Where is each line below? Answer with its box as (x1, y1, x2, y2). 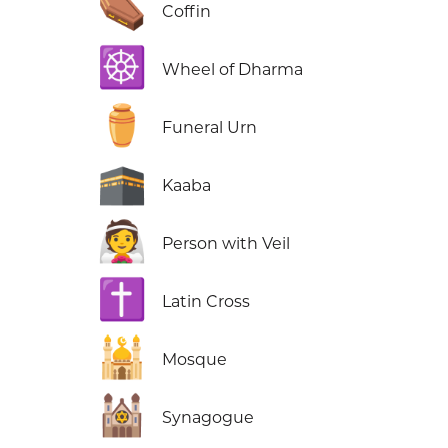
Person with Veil (162, 234, 291, 254)
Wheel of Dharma (162, 60, 304, 80)
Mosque (162, 350, 228, 370)
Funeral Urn (162, 118, 258, 138)
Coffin (162, 2, 212, 22)
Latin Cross (162, 292, 251, 312)
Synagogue (162, 408, 255, 428)
